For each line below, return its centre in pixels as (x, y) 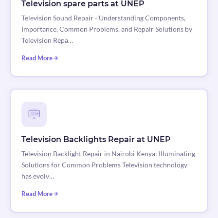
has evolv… (37, 176)
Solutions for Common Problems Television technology (104, 165)
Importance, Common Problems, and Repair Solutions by (107, 29)
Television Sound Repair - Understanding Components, (103, 18)
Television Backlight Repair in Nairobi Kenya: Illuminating (108, 154)
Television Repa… (47, 40)
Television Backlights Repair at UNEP (96, 140)
